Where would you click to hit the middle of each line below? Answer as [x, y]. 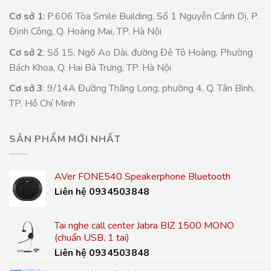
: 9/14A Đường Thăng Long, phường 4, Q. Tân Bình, [149, 89]
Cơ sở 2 [26, 52]
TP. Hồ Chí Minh [42, 104]
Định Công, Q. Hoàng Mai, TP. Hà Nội [85, 32]
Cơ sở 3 [26, 89]
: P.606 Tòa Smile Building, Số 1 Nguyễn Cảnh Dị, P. [151, 17]
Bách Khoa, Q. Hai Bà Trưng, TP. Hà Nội [90, 67]
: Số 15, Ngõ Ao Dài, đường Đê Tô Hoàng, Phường [148, 52]
